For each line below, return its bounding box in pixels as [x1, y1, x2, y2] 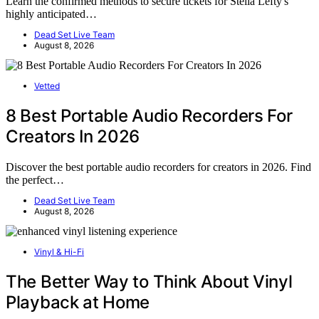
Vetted [34, 80, 60, 92]
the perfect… [6, 174, 64, 187]
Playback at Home [6, 292, 150, 313]
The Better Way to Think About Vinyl [6, 271, 293, 293]
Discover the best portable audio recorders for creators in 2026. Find [6, 161, 311, 174]
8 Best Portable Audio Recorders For [6, 105, 293, 127]
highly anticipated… [6, 8, 97, 21]
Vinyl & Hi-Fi [34, 246, 84, 258]
